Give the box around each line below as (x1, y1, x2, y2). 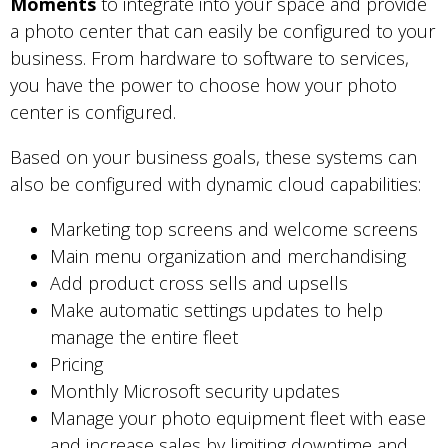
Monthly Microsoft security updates (50, 378, 340, 403)
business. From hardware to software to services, (10, 45, 409, 70)
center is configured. (10, 99, 181, 124)
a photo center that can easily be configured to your (10, 18, 435, 43)
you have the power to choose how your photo (10, 72, 397, 97)
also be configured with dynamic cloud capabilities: (10, 171, 426, 196)
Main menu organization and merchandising (50, 243, 406, 268)
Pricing (50, 351, 103, 376)
